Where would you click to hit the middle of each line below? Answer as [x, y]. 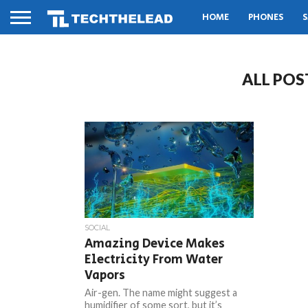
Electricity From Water [154, 260]
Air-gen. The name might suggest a [161, 293]
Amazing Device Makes [155, 244]
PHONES [266, 17]
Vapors [105, 275]
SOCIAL [98, 228]
